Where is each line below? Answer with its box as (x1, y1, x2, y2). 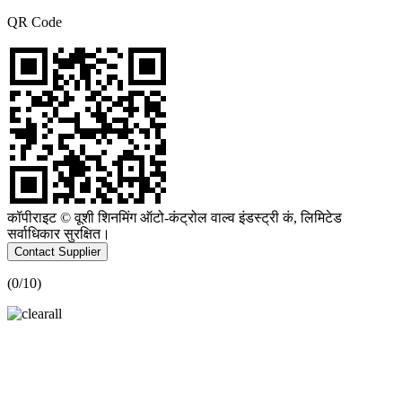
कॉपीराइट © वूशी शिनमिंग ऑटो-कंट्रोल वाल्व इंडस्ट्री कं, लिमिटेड (7, 209, 342, 225)
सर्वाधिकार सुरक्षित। (7, 225, 110, 241)
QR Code (7, 13, 62, 30)
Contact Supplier (14, 244, 100, 258)
